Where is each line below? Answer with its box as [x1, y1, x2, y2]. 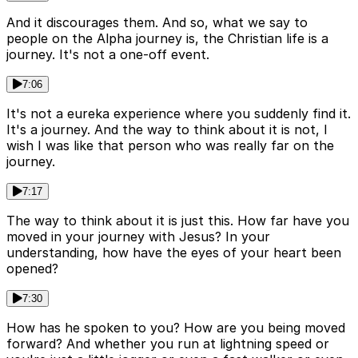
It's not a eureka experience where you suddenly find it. [6, 105, 351, 122]
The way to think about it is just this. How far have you [6, 213, 349, 229]
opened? [6, 261, 58, 277]
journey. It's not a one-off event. [6, 46, 209, 63]
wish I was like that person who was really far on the [6, 137, 334, 154]
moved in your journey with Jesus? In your [6, 229, 270, 245]
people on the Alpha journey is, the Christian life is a [6, 30, 328, 47]
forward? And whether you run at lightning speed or [6, 336, 329, 352]
